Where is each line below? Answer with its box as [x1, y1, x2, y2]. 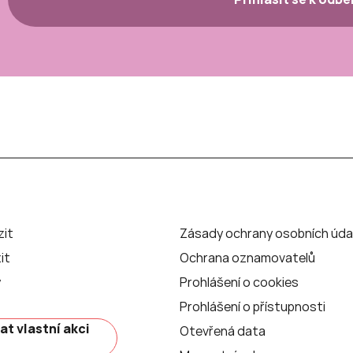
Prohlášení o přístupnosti [180, 297, 326, 315]
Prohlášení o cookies [180, 273, 299, 291]
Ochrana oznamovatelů [180, 248, 316, 266]
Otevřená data [180, 321, 266, 340]
